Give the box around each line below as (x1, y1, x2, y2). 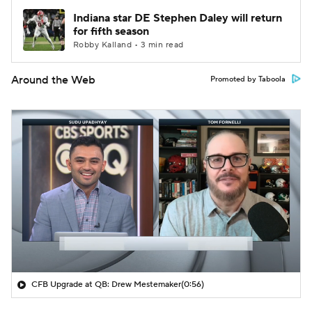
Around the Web (11, 73, 95, 87)
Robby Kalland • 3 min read (73, 40, 184, 50)
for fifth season (73, 24, 149, 38)
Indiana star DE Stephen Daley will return (73, 11, 282, 25)
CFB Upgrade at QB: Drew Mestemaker (31, 279, 181, 290)
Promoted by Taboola (210, 75, 286, 84)
